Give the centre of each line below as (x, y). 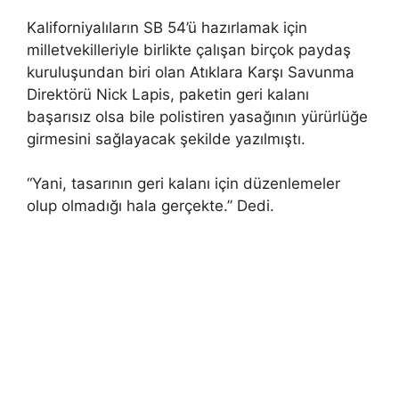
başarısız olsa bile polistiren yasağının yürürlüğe (197, 116)
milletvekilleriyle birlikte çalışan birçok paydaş (189, 49)
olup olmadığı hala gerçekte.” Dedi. (151, 206)
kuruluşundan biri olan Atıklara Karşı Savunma (191, 72)
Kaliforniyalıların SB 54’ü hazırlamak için (167, 27)
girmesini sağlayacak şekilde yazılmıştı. (166, 138)
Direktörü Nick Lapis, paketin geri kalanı (168, 94)
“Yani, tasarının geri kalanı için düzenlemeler (183, 184)
